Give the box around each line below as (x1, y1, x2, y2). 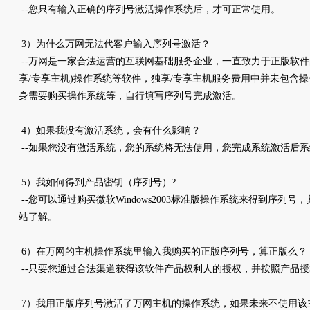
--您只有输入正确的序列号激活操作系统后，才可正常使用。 (19, 4, 280, 15)
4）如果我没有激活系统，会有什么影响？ (19, 125, 201, 136)
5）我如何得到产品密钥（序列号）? (19, 177, 176, 188)
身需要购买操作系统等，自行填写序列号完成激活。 (19, 91, 241, 101)
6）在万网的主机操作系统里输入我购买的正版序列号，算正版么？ (19, 246, 307, 257)
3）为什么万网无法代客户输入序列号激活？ (19, 39, 210, 49)
